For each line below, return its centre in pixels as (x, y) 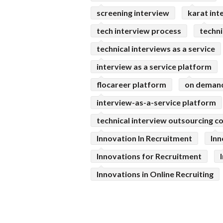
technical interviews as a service (156, 49)
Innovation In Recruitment (144, 138)
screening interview (133, 13)
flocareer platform (131, 85)
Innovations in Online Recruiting (155, 174)
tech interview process (139, 31)
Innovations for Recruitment (149, 156)
